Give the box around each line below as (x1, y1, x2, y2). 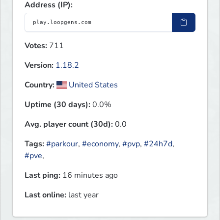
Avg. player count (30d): (25, 119, 113, 130)
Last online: (25, 190, 66, 201)
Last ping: (25, 170, 60, 181)
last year (66, 190, 99, 201)
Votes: (25, 40, 47, 52)
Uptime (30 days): (25, 99, 90, 110)
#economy (82, 138, 118, 150)
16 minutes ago (60, 170, 118, 181)
